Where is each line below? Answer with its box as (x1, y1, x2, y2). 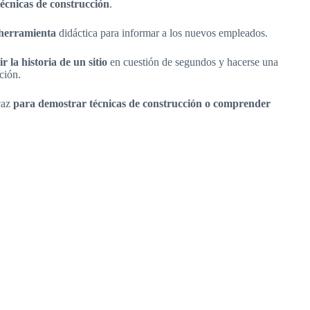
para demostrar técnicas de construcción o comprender (13, 98, 271, 110)
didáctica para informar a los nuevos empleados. (59, 27, 268, 39)
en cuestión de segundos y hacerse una (110, 56, 278, 69)
